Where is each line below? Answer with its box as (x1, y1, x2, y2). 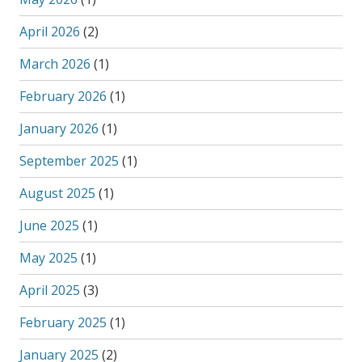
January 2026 (19, 120, 99, 137)
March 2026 (19, 55, 90, 73)
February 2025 (19, 314, 107, 331)
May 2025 (19, 249, 78, 267)
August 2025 (19, 184, 95, 202)
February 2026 (19, 87, 107, 105)
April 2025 (19, 281, 80, 299)
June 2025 (19, 217, 79, 234)
